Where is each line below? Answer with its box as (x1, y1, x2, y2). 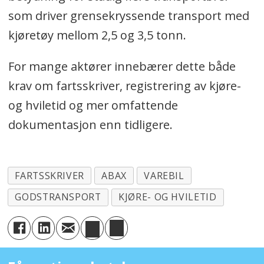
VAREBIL (144, 169, 184, 182)
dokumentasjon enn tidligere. (8, 116, 173, 133)
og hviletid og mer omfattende (8, 97, 178, 113)
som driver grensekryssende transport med (8, 7, 249, 24)
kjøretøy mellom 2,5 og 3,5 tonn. (8, 27, 186, 43)
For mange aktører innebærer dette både (8, 58, 236, 74)
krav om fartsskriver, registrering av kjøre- (8, 77, 241, 94)
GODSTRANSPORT (15, 190, 101, 204)
